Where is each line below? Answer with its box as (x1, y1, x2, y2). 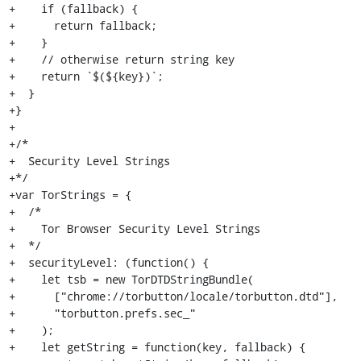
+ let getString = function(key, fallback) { (8, 339, 305, 355)
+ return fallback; (8, 18, 157, 33)
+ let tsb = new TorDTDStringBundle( (8, 272, 254, 287)
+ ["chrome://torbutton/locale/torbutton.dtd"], (8, 288, 338, 304)
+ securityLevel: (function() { (8, 255, 209, 270)
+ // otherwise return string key (8, 52, 234, 67)
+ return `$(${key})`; (8, 68, 164, 84)
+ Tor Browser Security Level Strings (8, 221, 260, 236)
